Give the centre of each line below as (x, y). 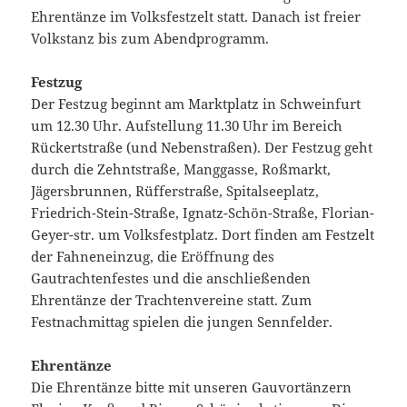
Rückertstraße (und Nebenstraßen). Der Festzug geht (202, 148)
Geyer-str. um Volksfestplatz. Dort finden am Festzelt (203, 235)
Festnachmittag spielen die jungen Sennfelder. (182, 322)
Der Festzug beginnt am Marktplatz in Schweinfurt (196, 104)
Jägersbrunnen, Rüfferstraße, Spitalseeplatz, (175, 191)
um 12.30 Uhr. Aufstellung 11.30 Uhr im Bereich (187, 126)
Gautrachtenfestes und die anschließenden (171, 278)
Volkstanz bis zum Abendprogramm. (150, 39)
